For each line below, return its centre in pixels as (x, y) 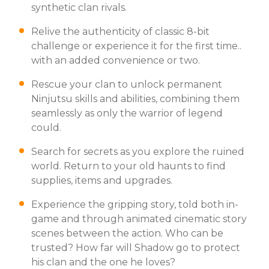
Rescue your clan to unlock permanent (127, 84)
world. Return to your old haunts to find (128, 166)
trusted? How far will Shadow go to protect (136, 247)
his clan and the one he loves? (103, 262)
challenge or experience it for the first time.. (136, 46)
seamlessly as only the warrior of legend (127, 113)
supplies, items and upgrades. (102, 180)
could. (46, 127)
